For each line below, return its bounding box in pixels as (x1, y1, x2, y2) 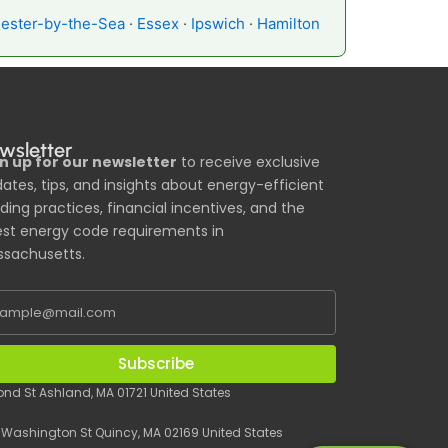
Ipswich (191, 13, 245, 33)
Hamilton (257, 13, 320, 33)
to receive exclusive (176, 151, 320, 172)
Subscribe (117, 353, 194, 375)
